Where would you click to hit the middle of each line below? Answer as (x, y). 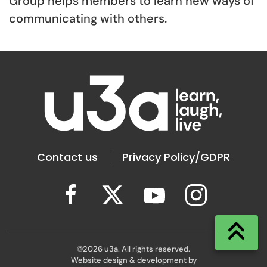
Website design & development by (133, 260)
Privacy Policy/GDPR (176, 157)
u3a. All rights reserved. (146, 249)
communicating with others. (89, 18)
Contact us (67, 157)
